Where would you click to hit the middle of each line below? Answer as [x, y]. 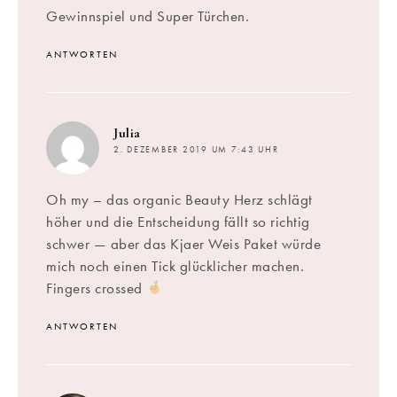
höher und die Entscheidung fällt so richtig [178, 221]
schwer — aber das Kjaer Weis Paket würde [183, 243]
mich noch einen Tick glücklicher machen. [175, 265]
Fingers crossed [96, 288]
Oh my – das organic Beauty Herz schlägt [179, 199]
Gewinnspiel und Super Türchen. [148, 16]
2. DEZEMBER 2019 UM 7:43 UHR [196, 149]
